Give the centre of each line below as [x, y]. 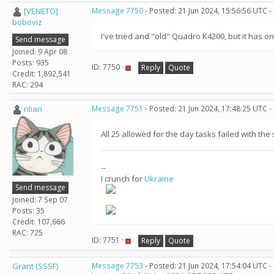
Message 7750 [117, 11]
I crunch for [123, 179]
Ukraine [159, 179]
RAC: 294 [28, 84]
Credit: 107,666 [39, 221]
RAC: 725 [28, 232]
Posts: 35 [28, 210]
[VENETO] [41, 11]
